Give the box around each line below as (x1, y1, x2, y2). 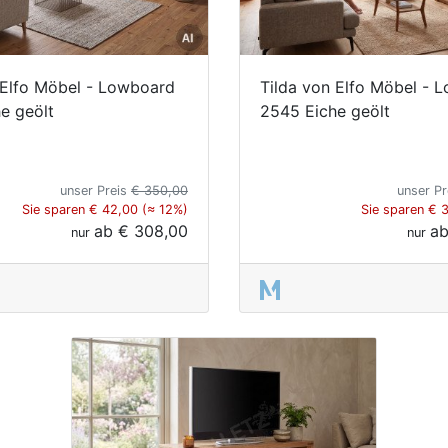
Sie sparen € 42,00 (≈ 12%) (22, 201, 188, 217)
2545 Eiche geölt (260, 100, 390, 121)
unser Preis (60, 182, 131, 198)
